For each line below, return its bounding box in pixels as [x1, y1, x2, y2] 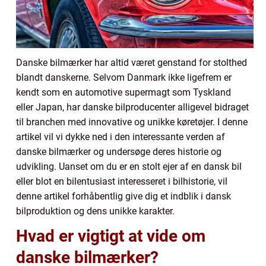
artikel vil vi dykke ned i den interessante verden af [16, 131, 225, 142]
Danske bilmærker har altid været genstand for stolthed [16, 56, 247, 68]
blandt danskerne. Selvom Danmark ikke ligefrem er [16, 71, 232, 83]
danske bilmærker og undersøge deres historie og [16, 145, 221, 157]
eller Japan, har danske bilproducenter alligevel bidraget [16, 101, 249, 113]
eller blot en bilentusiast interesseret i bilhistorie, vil [16, 175, 227, 187]
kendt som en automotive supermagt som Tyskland [16, 86, 231, 98]
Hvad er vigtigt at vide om [16, 226, 205, 246]
